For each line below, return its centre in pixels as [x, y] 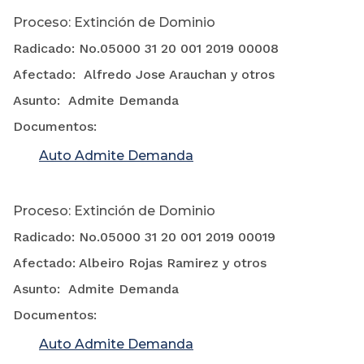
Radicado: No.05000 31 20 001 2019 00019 [144, 237]
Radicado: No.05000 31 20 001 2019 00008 [146, 49]
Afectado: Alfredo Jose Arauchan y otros [144, 75]
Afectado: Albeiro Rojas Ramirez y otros [140, 263]
